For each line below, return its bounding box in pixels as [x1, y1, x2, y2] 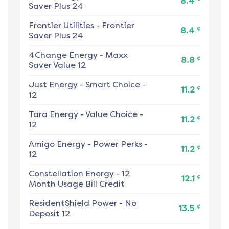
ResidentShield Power [29, 198, 117, 209]
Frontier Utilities [29, 20, 94, 31]
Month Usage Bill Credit [29, 179, 125, 189]
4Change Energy [29, 50, 98, 60]
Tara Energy [29, 109, 78, 120]
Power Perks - [93, 139, 148, 149]
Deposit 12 [29, 209, 70, 219]
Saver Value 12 [29, 60, 86, 71]
